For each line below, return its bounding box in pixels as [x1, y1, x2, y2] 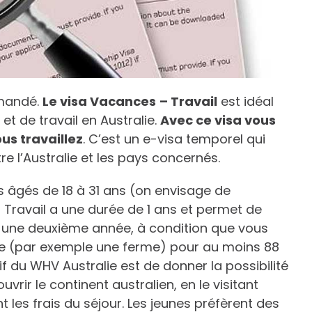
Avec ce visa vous [160, 111, 276, 129]
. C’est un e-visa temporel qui [83, 130, 265, 148]
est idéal [217, 92, 274, 110]
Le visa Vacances [42, 92, 156, 110]
